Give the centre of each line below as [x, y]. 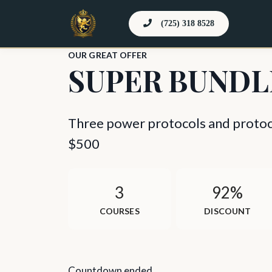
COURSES [119, 211]
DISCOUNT [228, 211]
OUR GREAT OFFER [108, 55]
